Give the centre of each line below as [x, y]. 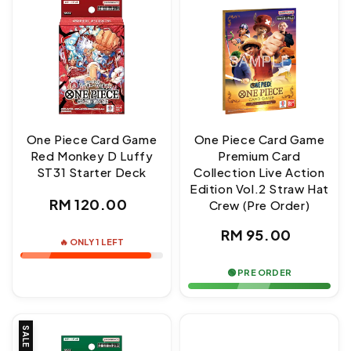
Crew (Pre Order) [259, 205]
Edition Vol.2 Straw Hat [259, 189]
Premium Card [259, 156]
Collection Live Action [259, 172]
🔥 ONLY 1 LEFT [92, 242]
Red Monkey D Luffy [92, 156]
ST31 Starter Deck [92, 172]
